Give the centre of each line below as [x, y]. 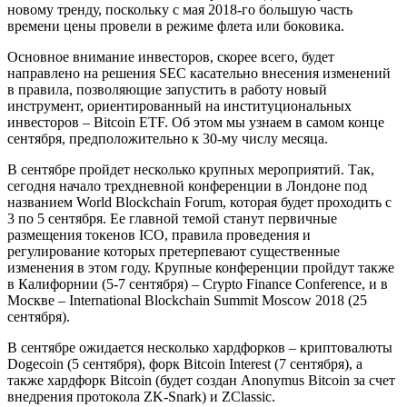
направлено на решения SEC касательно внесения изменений [199, 73]
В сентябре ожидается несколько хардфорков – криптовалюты [200, 347]
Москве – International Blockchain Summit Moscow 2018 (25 [187, 300]
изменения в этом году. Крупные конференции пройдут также [201, 267]
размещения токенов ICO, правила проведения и [159, 234]
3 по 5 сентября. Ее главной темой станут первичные [172, 218]
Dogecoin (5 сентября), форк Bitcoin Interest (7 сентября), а [185, 363]
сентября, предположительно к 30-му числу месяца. [168, 138]
